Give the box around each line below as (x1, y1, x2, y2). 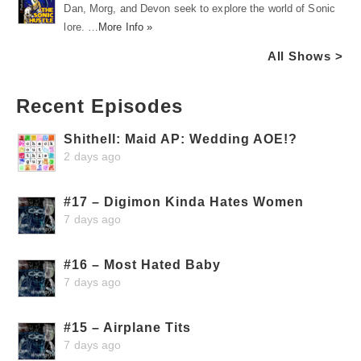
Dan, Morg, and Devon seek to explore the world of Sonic (64, 2, 335, 15)
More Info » (98, 20, 153, 33)
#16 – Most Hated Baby (64, 257, 222, 272)
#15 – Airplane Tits (64, 320, 192, 334)
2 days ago (64, 149, 122, 163)
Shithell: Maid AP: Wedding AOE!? (64, 131, 298, 146)
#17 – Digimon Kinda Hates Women (64, 194, 305, 209)
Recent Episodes (16, 94, 183, 117)
